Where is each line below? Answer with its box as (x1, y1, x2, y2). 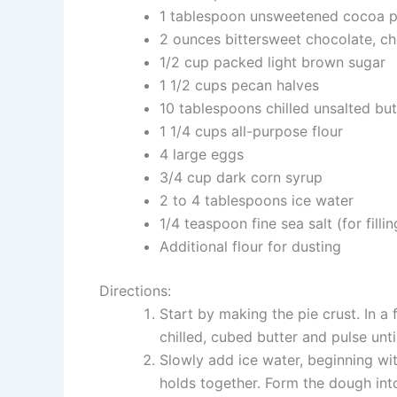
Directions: (99, 281, 171, 300)
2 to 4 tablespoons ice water (160, 191, 354, 209)
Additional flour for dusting (160, 237, 341, 255)
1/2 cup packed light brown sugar (160, 52, 385, 71)
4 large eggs (160, 144, 244, 163)
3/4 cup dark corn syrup (160, 167, 323, 186)
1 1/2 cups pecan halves (160, 75, 319, 94)
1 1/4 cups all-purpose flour (160, 121, 343, 140)
